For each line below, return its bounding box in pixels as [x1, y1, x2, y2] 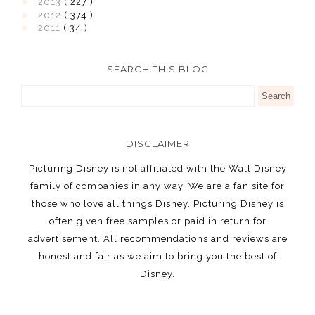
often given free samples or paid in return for [49, 216, 266, 227]
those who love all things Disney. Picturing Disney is [31, 198, 284, 210]
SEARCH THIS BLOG [106, 63, 209, 75]
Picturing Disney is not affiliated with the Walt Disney [28, 163, 287, 174]
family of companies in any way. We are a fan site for [30, 181, 285, 192]
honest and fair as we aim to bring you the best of [38, 251, 277, 262]
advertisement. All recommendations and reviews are [27, 233, 288, 245]
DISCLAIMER [125, 138, 190, 150]
